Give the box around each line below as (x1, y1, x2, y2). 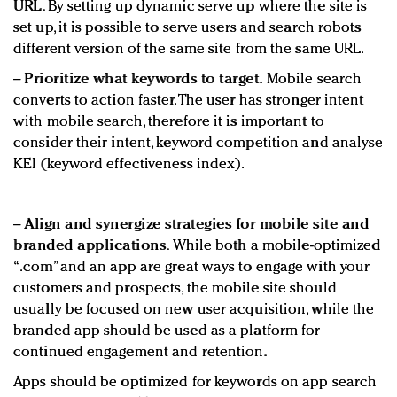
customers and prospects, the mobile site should (13, 281, 337, 297)
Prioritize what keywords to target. (24, 72, 263, 88)
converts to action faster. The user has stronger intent (13, 93, 364, 109)
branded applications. (13, 238, 170, 254)
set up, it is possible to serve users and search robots (13, 20, 362, 36)
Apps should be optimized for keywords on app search (13, 375, 378, 391)
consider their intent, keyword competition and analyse (13, 136, 384, 152)
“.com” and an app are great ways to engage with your (13, 260, 370, 276)
